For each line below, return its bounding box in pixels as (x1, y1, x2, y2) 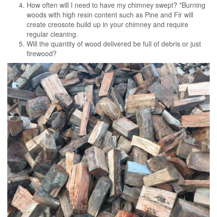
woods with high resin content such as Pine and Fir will (27, 10, 193, 19)
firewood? (27, 48, 57, 58)
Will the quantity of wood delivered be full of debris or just (27, 39, 201, 48)
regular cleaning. (27, 29, 78, 39)
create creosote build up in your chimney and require (27, 19, 188, 29)
